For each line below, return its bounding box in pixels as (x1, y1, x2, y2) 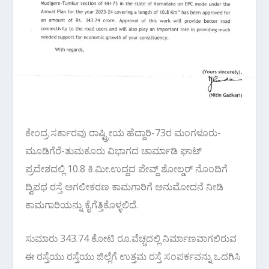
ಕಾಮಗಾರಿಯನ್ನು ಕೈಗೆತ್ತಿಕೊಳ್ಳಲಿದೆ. (25, 198, 139, 212)
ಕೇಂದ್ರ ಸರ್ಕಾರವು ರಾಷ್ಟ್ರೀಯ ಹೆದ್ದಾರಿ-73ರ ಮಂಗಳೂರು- (25, 126, 222, 140)
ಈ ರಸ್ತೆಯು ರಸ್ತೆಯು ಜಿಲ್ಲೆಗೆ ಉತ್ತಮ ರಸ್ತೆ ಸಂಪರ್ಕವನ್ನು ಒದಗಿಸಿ (25, 250, 241, 264)
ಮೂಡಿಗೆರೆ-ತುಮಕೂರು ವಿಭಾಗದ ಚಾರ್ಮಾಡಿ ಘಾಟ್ (25, 144, 202, 158)
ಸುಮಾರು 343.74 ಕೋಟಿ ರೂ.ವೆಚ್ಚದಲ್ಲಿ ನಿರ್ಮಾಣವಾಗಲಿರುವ (25, 232, 237, 246)
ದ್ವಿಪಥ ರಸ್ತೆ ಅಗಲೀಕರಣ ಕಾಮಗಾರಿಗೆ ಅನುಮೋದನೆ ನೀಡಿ (25, 180, 224, 194)
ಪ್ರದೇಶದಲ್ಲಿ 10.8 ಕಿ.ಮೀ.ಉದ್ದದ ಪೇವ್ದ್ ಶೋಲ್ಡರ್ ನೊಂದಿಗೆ (25, 162, 228, 176)
